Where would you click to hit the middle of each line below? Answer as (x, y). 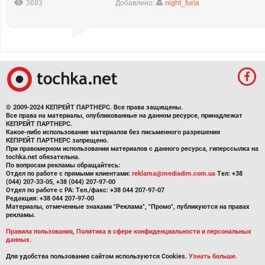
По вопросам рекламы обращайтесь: (63, 165)
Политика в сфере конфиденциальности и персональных (164, 232)
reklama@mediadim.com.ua (174, 174)
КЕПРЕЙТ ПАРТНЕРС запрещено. (57, 140)
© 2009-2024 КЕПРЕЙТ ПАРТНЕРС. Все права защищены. (94, 107)
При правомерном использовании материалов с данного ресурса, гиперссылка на (132, 149)
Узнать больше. (213, 256)
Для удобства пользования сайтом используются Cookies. (97, 256)
